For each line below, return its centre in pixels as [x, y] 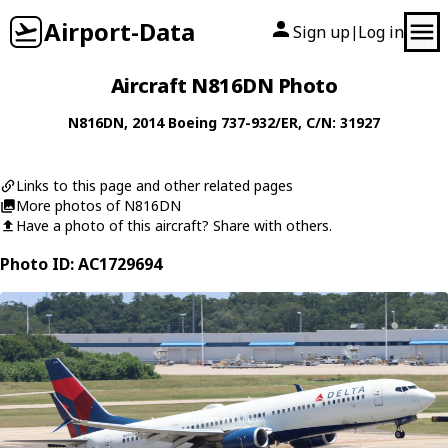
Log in [381, 32]
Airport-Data [119, 31]
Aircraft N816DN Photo [224, 85]
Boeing [192, 122]
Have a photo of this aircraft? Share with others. [174, 225]
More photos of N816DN [98, 205]
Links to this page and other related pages [154, 185]
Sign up [321, 32]
